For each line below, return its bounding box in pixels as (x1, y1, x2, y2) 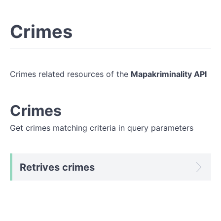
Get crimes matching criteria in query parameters (10, 123, 193, 133)
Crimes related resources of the (10, 69, 131, 79)
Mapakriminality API (131, 69, 207, 79)
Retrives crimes (20, 161, 95, 173)
